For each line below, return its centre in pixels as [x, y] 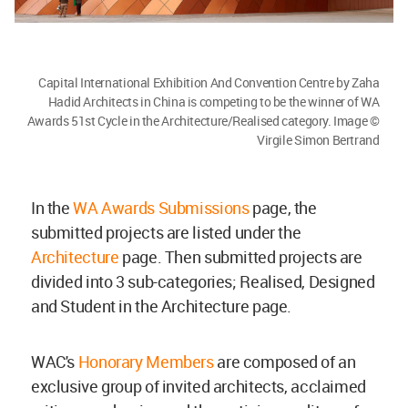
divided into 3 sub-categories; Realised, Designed [203, 282]
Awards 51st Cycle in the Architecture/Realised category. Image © [203, 121]
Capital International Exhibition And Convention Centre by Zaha [209, 83]
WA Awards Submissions [161, 208]
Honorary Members [146, 362]
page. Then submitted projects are [240, 257]
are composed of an [285, 362]
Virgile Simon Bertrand [318, 140]
